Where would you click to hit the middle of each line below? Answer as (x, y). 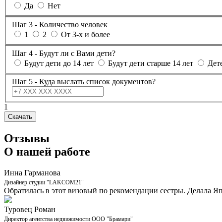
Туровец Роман (30, 209)
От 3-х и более (85, 34)
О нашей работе (47, 152)
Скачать (20, 117)
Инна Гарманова (32, 172)
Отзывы (27, 138)
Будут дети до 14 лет (59, 63)
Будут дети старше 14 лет (151, 63)
